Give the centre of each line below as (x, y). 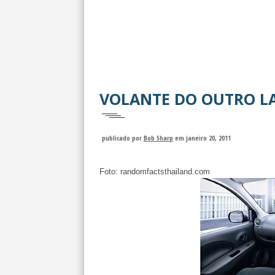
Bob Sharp (158, 138)
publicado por (123, 138)
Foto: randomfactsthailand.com (155, 172)
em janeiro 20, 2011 (203, 138)
